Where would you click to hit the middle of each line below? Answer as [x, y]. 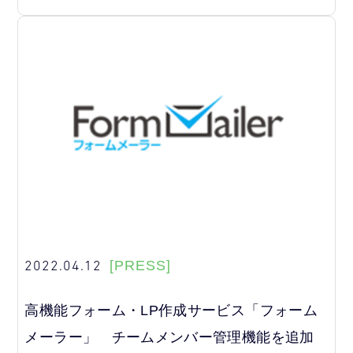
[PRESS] [141, 266]
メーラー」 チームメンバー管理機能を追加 [169, 337]
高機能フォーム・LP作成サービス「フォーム [171, 310]
